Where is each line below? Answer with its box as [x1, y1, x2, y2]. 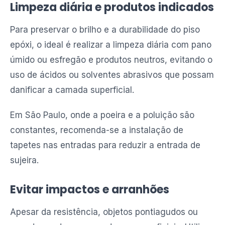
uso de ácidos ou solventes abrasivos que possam [10, 70, 214, 80]
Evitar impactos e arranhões [10, 182, 169, 197]
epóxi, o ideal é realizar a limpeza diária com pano [10, 40, 211, 50]
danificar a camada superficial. [10, 85, 134, 95]
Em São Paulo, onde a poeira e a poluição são [10, 110, 194, 120]
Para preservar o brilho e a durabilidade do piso [10, 25, 200, 35]
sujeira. [10, 155, 39, 165]
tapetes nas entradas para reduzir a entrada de [10, 140, 200, 150]
